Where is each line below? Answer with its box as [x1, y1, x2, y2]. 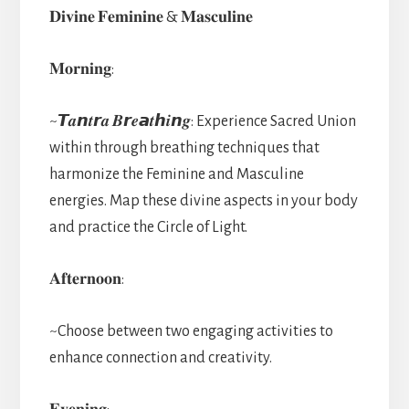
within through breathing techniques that [48, 139, 320, 156]
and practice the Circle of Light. [48, 218, 247, 236]
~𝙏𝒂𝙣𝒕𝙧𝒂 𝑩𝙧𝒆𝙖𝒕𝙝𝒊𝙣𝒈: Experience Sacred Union [48, 112, 356, 130]
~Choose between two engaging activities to [48, 322, 333, 340]
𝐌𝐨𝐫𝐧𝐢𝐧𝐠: [48, 60, 114, 78]
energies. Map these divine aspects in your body [48, 192, 358, 209]
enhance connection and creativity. [48, 349, 272, 366]
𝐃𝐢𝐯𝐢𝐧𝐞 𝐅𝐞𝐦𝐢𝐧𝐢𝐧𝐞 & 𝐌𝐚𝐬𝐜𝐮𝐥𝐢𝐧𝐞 [48, 8, 253, 26]
